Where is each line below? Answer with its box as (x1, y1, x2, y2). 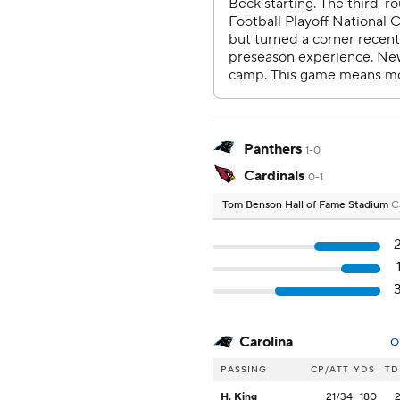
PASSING (221, 363, 267, 376)
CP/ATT (311, 363, 349, 376)
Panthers (244, 140, 302, 159)
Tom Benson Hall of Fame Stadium (222, 198, 391, 212)
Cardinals (244, 167, 304, 186)
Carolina (239, 333, 293, 352)
